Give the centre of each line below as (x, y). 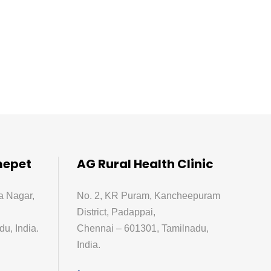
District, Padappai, (116, 212)
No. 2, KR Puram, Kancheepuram (149, 196)
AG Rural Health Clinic (145, 164)
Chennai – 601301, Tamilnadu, (143, 228)
